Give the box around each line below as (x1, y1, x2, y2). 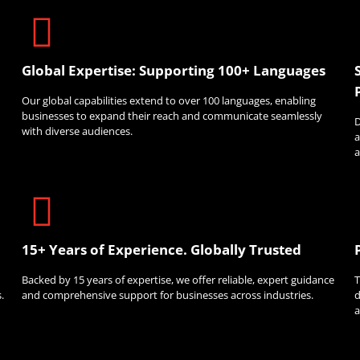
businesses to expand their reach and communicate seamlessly (22, 108, 323, 124)
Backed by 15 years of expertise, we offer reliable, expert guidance (22, 272, 335, 288)
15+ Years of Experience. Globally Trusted (22, 239, 302, 260)
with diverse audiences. (22, 124, 133, 139)
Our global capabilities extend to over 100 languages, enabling (22, 93, 317, 108)
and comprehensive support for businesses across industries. (22, 288, 314, 303)
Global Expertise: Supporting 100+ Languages (22, 60, 326, 80)
